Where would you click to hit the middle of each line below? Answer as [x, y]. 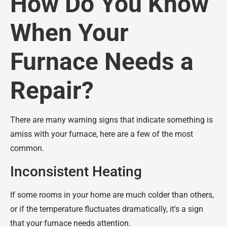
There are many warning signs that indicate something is [111, 120]
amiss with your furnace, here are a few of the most [102, 134]
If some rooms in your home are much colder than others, [112, 195]
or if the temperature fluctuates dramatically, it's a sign [107, 209]
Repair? [52, 91]
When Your [69, 33]
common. [27, 148]
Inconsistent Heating [76, 171]
